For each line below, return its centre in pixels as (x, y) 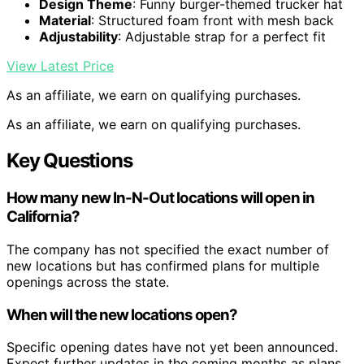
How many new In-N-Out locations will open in (160, 198)
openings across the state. (88, 282)
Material (65, 21)
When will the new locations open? (122, 314)
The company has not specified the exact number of (168, 249)
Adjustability (78, 37)
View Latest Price (60, 66)
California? (43, 217)
